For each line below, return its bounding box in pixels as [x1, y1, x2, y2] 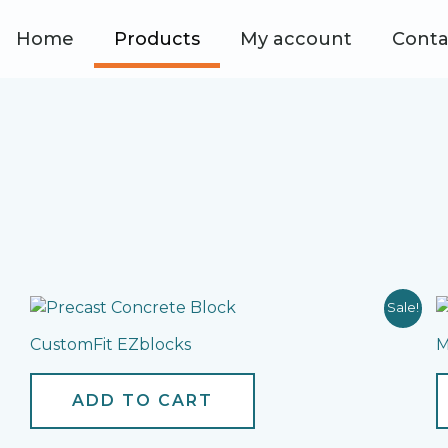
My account [240, 28, 353, 50]
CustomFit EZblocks [29, 334, 191, 354]
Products [114, 28, 201, 50]
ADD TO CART [71, 390, 213, 410]
